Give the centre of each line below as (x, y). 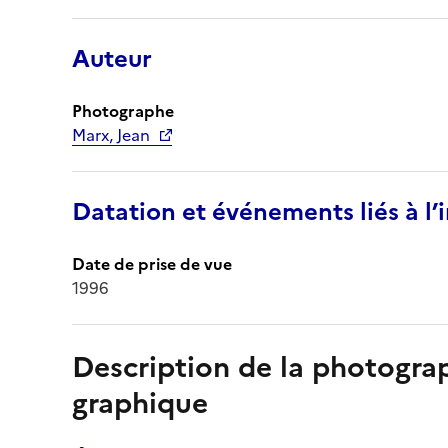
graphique (140, 402)
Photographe (123, 110)
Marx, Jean (111, 134)
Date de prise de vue (152, 263)
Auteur (112, 58)
